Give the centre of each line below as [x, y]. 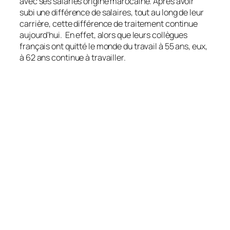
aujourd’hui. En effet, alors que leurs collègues [104, 35]
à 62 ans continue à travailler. [73, 58]
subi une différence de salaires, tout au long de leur [112, 13]
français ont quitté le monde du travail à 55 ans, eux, [113, 46]
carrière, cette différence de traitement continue [109, 24]
